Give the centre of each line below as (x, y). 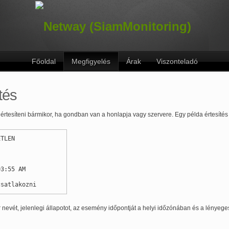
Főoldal (43, 61)
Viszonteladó (177, 61)
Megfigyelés (91, 61)
